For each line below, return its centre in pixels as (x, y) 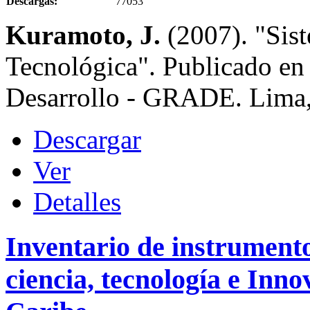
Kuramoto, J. (86, 35)
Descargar (87, 140)
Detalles (77, 202)
